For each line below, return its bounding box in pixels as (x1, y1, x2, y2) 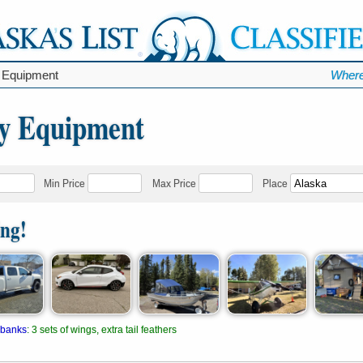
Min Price (44, 177, 85, 190)
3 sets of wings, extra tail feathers (32, 323, 177, 335)
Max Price (152, 177, 196, 190)
